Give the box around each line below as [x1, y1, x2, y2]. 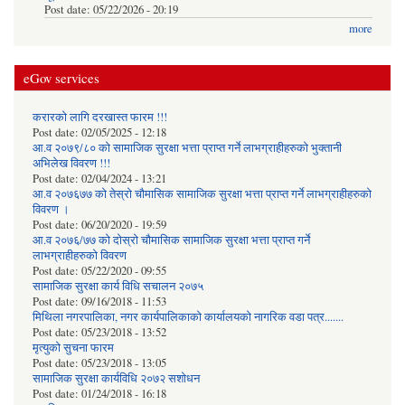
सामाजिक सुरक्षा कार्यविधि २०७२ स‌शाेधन [33, 370, 200, 386]
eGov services [24, 68, 99, 87]
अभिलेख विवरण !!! [33, 155, 110, 171]
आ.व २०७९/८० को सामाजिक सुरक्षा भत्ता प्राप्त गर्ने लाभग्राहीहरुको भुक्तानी [33, 139, 342, 155]
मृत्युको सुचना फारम [33, 339, 114, 355]
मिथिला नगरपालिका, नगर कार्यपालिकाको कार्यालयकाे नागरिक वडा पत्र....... [33, 308, 344, 325]
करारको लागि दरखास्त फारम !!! [33, 108, 167, 125]
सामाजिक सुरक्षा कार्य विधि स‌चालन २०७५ [33, 278, 203, 294]
